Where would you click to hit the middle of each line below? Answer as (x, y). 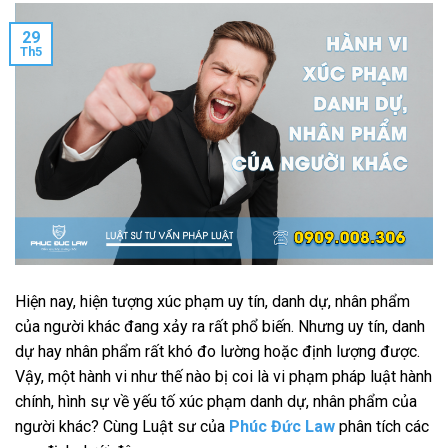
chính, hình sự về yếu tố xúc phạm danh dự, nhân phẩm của (216, 401)
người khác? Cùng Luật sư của (122, 426)
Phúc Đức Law (282, 426)
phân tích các (382, 426)
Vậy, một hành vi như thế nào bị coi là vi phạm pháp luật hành (223, 376)
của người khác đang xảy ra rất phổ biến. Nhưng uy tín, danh (220, 326)
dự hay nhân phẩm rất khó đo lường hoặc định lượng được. (217, 351)
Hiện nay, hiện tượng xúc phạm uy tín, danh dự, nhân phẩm (212, 301)
